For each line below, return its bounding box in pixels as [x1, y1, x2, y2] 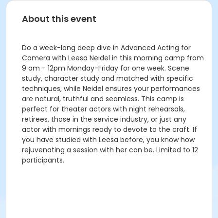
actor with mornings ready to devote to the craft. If [22, 125, 197, 134]
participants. [22, 155, 64, 165]
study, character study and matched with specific [22, 73, 193, 83]
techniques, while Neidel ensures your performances [22, 84, 200, 93]
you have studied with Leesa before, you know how [22, 135, 195, 145]
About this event [22, 13, 96, 25]
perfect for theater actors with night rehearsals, [22, 104, 185, 114]
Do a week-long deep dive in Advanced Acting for [22, 43, 191, 53]
